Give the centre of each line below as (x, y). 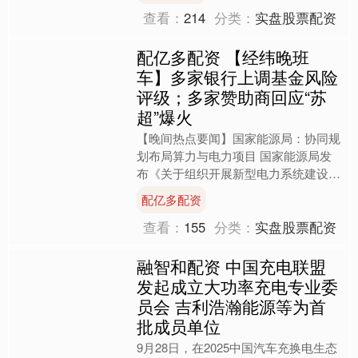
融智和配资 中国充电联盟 (232, 266)
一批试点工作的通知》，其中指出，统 (239, 190)
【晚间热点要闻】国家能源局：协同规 (239, 137)
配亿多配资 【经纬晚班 (223, 56)
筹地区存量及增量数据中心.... (215, 208)
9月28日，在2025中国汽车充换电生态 (237, 347)
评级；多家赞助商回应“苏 (232, 96)
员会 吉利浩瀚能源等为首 (232, 306)
